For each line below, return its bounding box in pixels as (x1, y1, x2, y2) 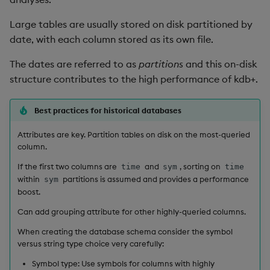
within (17, 174, 42, 184)
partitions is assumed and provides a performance (60, 174, 249, 184)
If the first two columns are (17, 162, 119, 172)
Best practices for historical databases (34, 105, 181, 115)
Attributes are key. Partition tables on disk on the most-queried (17, 130, 250, 140)
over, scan (155, 101, 201, 113)
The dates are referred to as (10, 57, 139, 70)
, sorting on (180, 162, 222, 172)
